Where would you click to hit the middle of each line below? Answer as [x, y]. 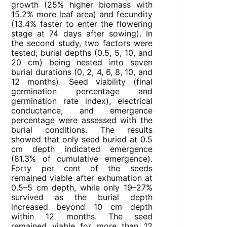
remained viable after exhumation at [82, 178]
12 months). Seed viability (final [82, 82]
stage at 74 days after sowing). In [82, 34]
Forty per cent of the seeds [82, 168]
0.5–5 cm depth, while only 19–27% [82, 188]
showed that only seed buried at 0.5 [82, 140]
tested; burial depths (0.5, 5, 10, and [82, 53]
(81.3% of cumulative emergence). [82, 159]
